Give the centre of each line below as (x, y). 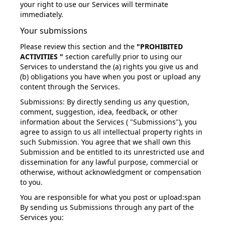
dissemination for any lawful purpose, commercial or (109, 162)
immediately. (42, 14)
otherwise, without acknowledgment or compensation (111, 172)
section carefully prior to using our (124, 57)
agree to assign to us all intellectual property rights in (111, 132)
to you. (31, 182)
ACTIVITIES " (42, 57)
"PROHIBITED (160, 46)
